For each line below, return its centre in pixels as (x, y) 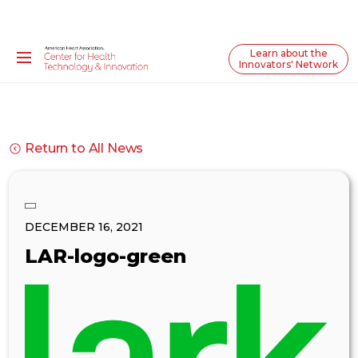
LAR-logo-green (106, 256)
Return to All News (84, 148)
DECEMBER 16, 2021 (84, 227)
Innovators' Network (288, 64)
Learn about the (288, 53)
